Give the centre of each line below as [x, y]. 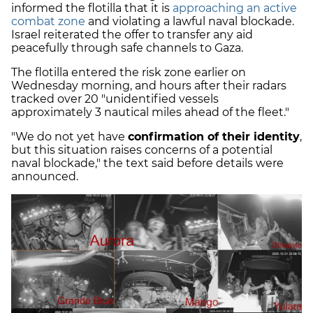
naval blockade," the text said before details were [147, 163]
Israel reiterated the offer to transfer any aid [132, 35]
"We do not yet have [70, 137]
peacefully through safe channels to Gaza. [127, 48]
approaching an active [235, 8]
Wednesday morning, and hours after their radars [149, 86]
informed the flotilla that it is [92, 8]
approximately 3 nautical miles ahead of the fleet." [150, 112]
